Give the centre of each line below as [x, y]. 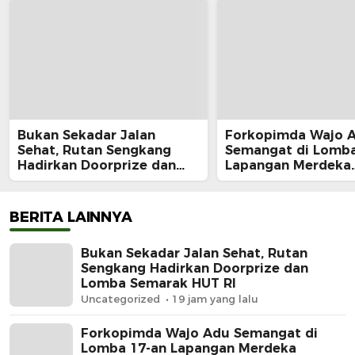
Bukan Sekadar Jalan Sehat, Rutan [194, 253]
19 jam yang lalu [215, 298]
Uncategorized [120, 298]
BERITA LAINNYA [71, 218]
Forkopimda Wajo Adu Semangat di [199, 333]
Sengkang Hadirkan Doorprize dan [195, 268]
